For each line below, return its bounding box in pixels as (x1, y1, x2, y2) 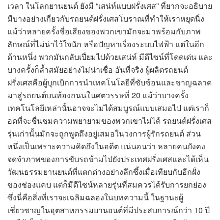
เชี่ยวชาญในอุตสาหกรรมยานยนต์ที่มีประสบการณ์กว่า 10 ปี (7, 204, 210, 216)
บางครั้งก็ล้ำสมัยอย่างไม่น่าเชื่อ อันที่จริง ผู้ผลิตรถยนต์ (7, 63, 188, 75)
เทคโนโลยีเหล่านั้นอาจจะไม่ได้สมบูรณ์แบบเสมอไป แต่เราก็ (7, 102, 209, 113)
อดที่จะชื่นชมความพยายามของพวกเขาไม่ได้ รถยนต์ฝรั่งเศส (7, 114, 212, 126)
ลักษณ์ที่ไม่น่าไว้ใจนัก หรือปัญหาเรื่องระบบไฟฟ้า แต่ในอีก (7, 38, 204, 50)
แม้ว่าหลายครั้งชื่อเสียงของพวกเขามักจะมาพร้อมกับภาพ (7, 25, 201, 37)
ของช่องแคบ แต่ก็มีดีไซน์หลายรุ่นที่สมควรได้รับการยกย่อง (7, 178, 206, 190)
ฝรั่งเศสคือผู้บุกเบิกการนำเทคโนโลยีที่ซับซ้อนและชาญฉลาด (7, 76, 212, 88)
